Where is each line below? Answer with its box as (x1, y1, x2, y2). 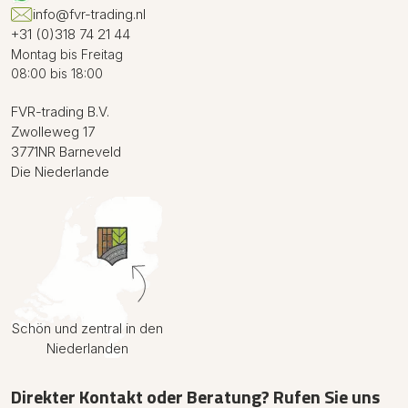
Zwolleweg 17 (11, 123, 95, 140)
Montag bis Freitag (11, 46, 123, 62)
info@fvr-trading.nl (33, 5, 146, 23)
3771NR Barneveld (11, 143, 121, 160)
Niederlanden (46, 340, 128, 357)
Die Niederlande (11, 163, 109, 180)
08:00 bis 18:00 (11, 66, 103, 81)
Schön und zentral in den (11, 320, 163, 337)
